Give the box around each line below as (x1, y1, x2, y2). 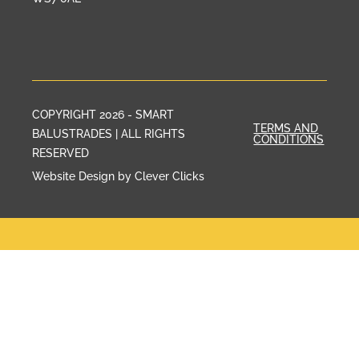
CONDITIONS (253, 133, 325, 147)
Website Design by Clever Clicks (32, 170, 204, 184)
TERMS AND (253, 122, 319, 135)
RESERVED (32, 147, 89, 160)
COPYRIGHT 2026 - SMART (32, 108, 174, 122)
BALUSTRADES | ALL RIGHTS (32, 127, 185, 141)
